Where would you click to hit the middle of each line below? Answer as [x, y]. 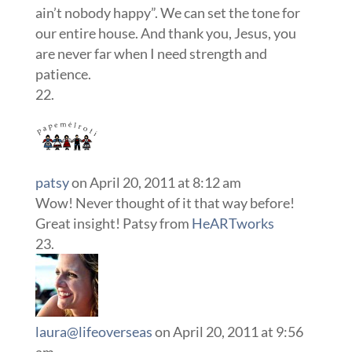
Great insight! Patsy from [113, 224]
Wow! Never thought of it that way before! [165, 203]
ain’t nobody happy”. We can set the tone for [167, 13]
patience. [63, 74]
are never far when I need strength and [151, 54]
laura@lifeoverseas [93, 332]
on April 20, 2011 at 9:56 [229, 332]
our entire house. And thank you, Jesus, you [165, 33]
